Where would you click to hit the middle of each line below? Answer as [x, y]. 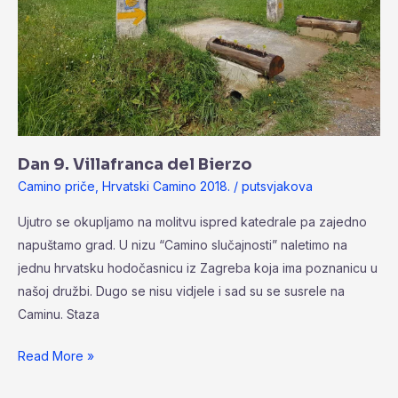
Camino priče [56, 186]
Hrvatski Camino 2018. [166, 186]
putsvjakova [277, 186]
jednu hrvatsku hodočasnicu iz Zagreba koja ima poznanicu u [198, 267]
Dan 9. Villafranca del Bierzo [135, 165]
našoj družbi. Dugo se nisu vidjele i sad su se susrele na [181, 291]
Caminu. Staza [59, 314]
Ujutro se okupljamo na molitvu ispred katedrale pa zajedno [192, 221]
